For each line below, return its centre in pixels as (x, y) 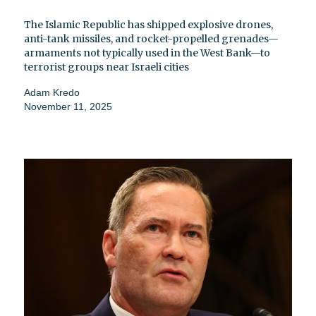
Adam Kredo (52, 92)
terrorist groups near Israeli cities (107, 67)
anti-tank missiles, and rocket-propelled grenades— (151, 38)
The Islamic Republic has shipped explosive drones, (148, 24)
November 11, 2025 (68, 106)
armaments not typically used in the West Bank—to (147, 53)
